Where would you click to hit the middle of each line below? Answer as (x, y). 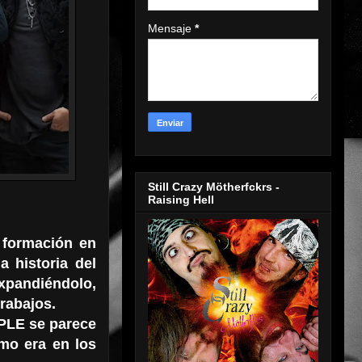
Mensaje (171, 29)
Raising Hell (181, 199)
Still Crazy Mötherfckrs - (214, 186)
